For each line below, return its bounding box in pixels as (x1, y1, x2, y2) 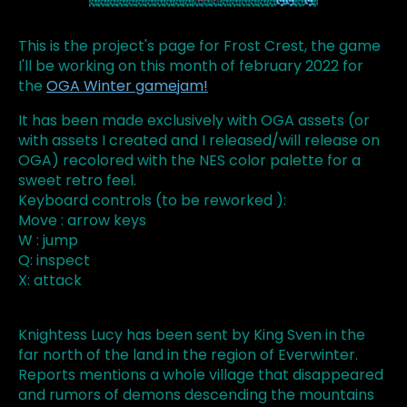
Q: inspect (18, 250, 90, 272)
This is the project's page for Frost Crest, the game (18, 35, 381, 57)
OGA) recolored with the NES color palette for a (18, 150, 361, 172)
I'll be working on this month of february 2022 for (18, 55, 363, 77)
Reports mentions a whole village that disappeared (18, 364, 383, 386)
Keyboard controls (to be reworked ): (18, 190, 286, 212)
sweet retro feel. (18, 170, 136, 192)
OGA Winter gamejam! (46, 75, 208, 97)
